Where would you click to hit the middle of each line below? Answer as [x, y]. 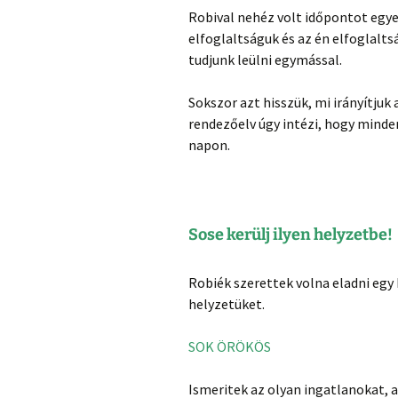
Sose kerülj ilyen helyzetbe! [291, 234]
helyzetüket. [227, 303]
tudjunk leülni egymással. [265, 59]
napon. [209, 144]
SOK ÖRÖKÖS [230, 346]
